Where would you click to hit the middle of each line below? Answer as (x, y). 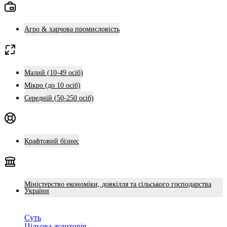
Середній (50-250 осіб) (59, 98)
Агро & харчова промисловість (72, 29)
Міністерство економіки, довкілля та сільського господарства (118, 184)
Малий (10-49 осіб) (54, 72)
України (37, 191)
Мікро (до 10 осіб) (52, 85)
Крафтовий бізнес (52, 141)
